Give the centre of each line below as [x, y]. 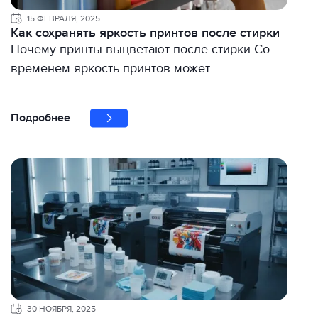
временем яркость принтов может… [114, 68]
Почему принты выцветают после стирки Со [140, 49]
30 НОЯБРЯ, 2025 [61, 309]
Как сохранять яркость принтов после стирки [145, 33]
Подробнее [40, 118]
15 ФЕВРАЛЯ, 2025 [64, 18]
